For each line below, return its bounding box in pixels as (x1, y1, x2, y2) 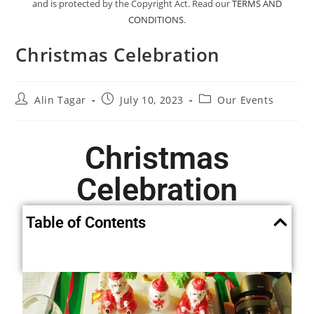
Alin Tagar (34, 93, 87, 107)
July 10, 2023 (120, 93, 184, 107)
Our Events (217, 93, 274, 107)
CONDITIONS (128, 13, 184, 26)
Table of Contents (26, 213, 146, 231)
